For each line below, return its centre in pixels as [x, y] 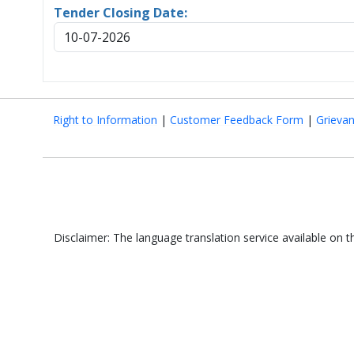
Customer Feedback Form [237, 120]
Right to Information [105, 120]
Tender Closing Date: [121, 13]
